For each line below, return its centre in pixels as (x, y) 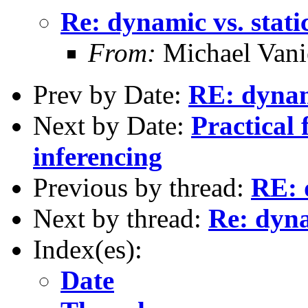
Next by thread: (121, 218)
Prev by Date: (111, 94)
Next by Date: (112, 125)
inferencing (98, 156)
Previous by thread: (142, 187)
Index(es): (88, 249)
